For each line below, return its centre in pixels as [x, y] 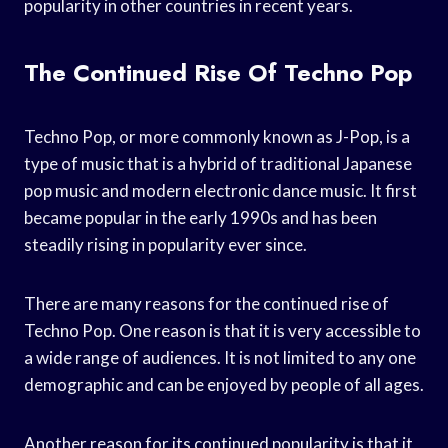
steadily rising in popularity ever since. [165, 244]
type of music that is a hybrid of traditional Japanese [218, 163]
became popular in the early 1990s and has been [200, 217]
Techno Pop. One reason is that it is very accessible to [222, 330]
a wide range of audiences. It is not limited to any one [220, 357]
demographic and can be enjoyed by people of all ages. [224, 384]
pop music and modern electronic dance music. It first [220, 190]
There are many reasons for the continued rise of [206, 303]
